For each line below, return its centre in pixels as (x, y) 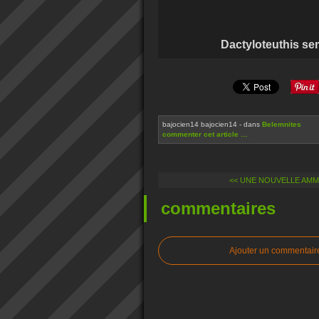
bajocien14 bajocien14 (200, 124)
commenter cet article (202, 134)
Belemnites (282, 124)
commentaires (218, 208)
